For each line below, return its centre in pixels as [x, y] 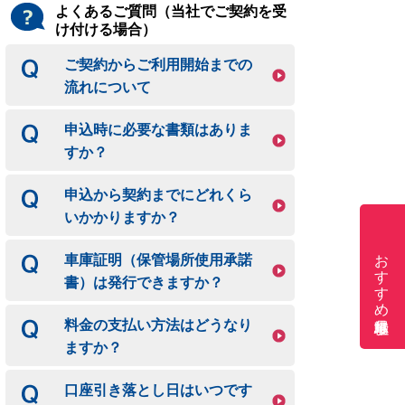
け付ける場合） [106, 28]
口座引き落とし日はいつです [158, 389]
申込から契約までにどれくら [158, 194]
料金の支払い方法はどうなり [158, 324]
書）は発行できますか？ [144, 282]
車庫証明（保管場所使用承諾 [158, 259]
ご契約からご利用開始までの [158, 64]
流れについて [108, 86]
